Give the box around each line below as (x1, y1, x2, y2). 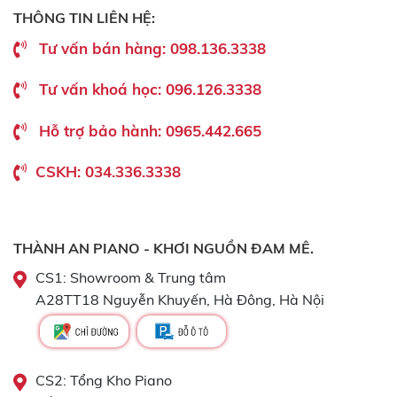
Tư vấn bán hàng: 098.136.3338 (39, 38, 266, 58)
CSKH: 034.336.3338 (35, 162, 181, 182)
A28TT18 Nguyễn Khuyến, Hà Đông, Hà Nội (35, 291, 324, 309)
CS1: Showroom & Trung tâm (35, 269, 226, 287)
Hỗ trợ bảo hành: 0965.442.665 (39, 121, 261, 140)
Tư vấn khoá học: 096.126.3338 (39, 80, 261, 99)
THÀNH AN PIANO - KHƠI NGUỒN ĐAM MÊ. (13, 239, 314, 258)
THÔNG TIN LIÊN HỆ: (13, 8, 155, 27)
